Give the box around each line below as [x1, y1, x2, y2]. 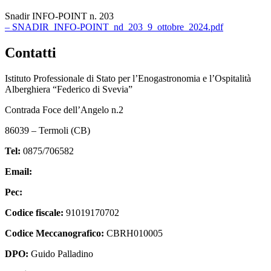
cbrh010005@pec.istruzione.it [25, 187, 140, 198]
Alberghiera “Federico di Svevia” [5, 84, 132, 95]
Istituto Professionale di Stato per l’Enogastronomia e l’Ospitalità [5, 73, 251, 84]
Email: [5, 166, 32, 177]
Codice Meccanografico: [5, 228, 104, 239]
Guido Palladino [28, 249, 93, 260]
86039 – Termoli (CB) [5, 125, 90, 136]
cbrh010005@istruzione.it [34, 166, 134, 177]
